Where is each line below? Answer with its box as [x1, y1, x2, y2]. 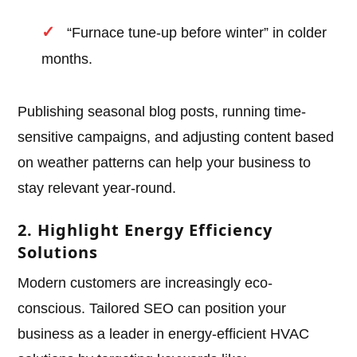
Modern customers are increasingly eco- [18, 275, 273, 292]
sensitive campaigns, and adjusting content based [18, 129, 335, 146]
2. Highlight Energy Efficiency [18, 219, 273, 241]
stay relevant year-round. [18, 180, 177, 197]
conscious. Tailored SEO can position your [18, 300, 287, 317]
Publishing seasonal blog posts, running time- [18, 104, 307, 120]
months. [41, 51, 93, 68]
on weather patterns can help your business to [18, 155, 312, 171]
